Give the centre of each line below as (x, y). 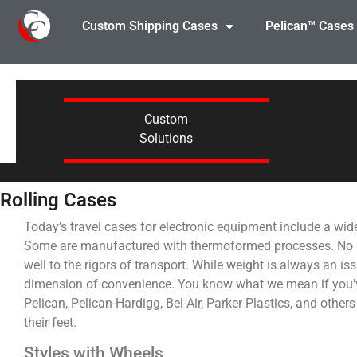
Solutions (166, 138)
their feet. (50, 322)
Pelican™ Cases (309, 26)
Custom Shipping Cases (149, 26)
